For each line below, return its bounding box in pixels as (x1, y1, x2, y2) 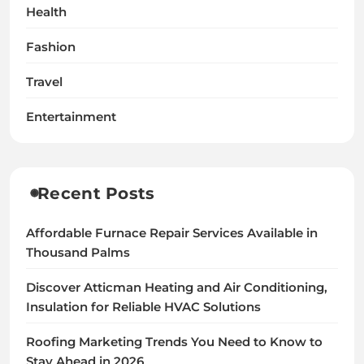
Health (26, 4, 67, 19)
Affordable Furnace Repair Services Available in (26, 225, 318, 240)
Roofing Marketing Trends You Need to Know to (26, 334, 323, 349)
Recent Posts (37, 183, 155, 203)
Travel (26, 74, 63, 89)
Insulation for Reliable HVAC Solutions (26, 299, 261, 314)
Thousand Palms (26, 245, 130, 260)
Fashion (26, 39, 76, 54)
